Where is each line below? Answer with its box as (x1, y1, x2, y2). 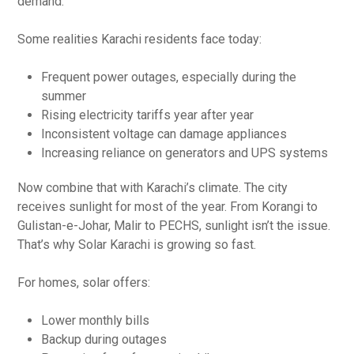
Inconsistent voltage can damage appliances (41, 126, 288, 141)
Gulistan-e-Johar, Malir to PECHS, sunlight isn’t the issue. (17, 217, 331, 233)
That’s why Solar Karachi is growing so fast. (17, 236, 257, 252)
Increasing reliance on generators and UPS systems (41, 145, 329, 160)
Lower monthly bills (41, 312, 150, 328)
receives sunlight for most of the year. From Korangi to (17, 198, 318, 214)
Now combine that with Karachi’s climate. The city (17, 179, 288, 195)
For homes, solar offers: (17, 274, 151, 290)
